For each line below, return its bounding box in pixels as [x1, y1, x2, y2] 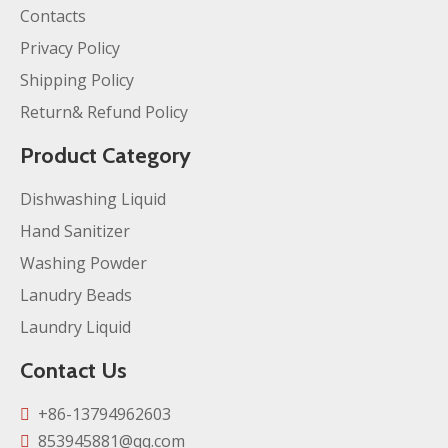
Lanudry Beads [20, 284, 132, 306]
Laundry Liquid [20, 316, 131, 338]
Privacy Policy [20, 37, 120, 59]
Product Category [20, 142, 191, 169]
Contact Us [20, 357, 127, 384]
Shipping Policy [20, 69, 134, 91]
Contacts [20, 5, 86, 27]
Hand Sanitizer [20, 220, 130, 242]
